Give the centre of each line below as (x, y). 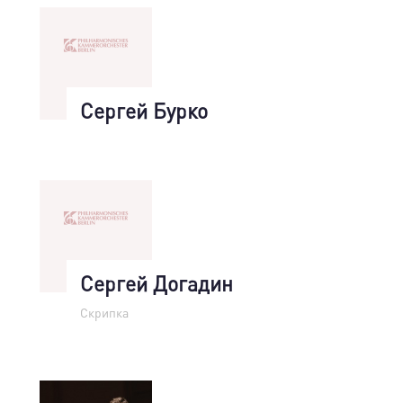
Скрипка (104, 312)
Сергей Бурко (144, 110)
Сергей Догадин (157, 283)
